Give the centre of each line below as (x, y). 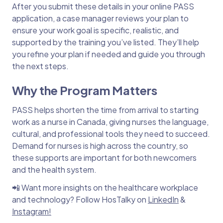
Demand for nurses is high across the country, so (100, 146)
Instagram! (32, 212)
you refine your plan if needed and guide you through (109, 54)
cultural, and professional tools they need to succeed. (111, 134)
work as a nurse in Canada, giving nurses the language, (110, 122)
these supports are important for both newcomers (104, 158)
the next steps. (40, 66)
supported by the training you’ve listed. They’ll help (106, 42)
